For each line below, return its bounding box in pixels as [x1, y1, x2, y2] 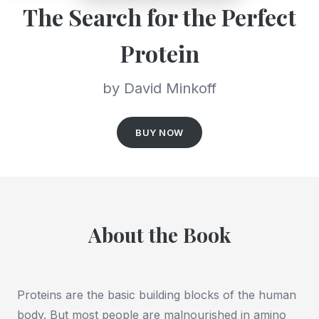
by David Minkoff [103, 80, 216, 98]
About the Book [88, 221, 231, 249]
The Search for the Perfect [23, 1, 296, 33]
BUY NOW [135, 127, 184, 139]
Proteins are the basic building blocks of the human [17, 288, 296, 303]
